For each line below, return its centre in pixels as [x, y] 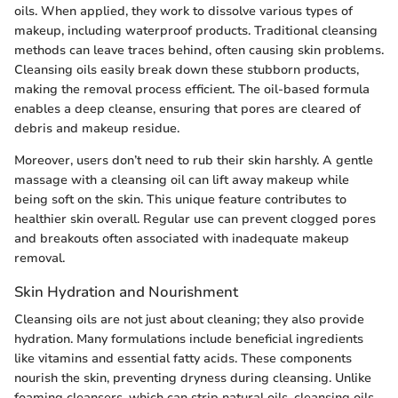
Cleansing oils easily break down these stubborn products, [187, 69]
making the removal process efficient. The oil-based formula [192, 89]
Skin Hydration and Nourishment [126, 291]
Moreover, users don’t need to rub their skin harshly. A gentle [194, 160]
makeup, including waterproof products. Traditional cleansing [196, 30]
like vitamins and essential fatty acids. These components [183, 358]
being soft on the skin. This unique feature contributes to [180, 199]
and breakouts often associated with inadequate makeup [182, 238]
